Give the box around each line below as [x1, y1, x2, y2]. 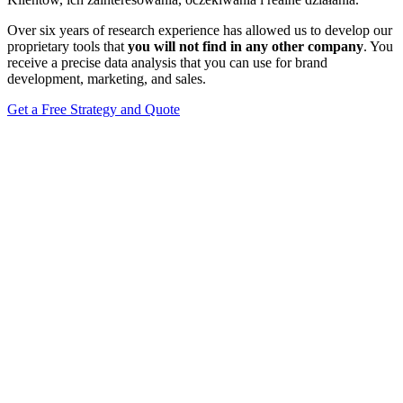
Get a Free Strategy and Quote [7, 101, 180, 117]
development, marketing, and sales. [7, 70, 206, 86]
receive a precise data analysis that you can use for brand [7, 54, 327, 70]
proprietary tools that [7, 38, 128, 54]
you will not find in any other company [128, 38, 363, 54]
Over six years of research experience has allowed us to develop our [7, 22, 392, 38]
